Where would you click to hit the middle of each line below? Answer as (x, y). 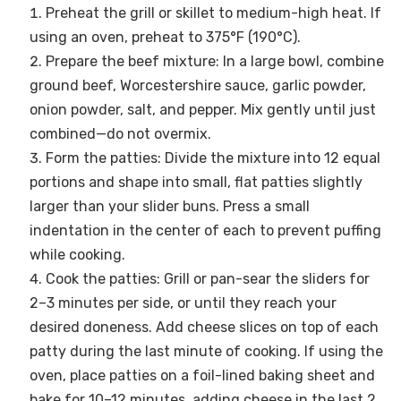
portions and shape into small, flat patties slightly (196, 183)
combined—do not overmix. (120, 134)
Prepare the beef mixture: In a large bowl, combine (214, 62)
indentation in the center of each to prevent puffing (205, 231)
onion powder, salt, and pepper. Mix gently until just (202, 110)
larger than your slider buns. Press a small (169, 207)
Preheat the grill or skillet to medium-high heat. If (213, 13)
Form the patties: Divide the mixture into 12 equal (213, 158)
